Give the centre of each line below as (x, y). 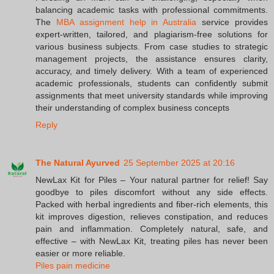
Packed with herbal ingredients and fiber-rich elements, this (152, 205)
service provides (232, 22)
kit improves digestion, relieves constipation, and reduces (152, 217)
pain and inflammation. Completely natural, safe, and (152, 229)
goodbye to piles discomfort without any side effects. (152, 192)
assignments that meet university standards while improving (152, 96)
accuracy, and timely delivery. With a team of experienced (152, 71)
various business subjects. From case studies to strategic (152, 47)
